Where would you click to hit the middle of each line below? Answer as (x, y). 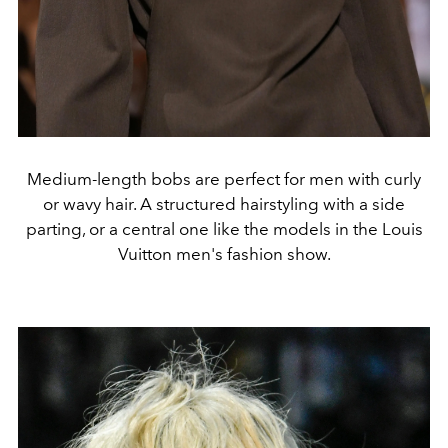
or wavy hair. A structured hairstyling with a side (224, 203)
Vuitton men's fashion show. (224, 253)
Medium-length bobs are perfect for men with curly (224, 178)
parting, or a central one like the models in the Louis (224, 228)
